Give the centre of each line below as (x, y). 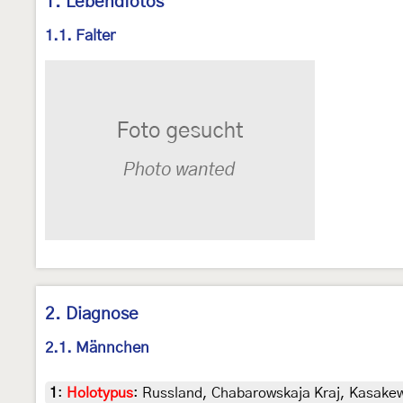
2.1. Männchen (97, 348)
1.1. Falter (80, 36)
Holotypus (100, 394)
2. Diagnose (92, 315)
